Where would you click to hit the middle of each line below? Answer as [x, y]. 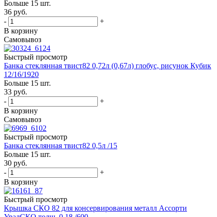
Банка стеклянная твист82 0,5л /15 [61, 146]
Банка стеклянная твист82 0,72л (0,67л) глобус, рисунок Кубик [108, 66]
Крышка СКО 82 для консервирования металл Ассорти [95, 208]
